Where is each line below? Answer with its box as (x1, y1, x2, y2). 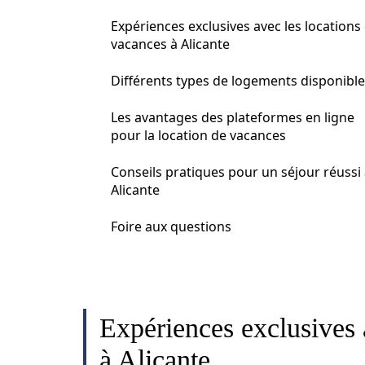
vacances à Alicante (111, 35, 230, 53)
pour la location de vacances (111, 126, 286, 144)
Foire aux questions (111, 218, 231, 235)
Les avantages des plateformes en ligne (111, 108, 354, 126)
